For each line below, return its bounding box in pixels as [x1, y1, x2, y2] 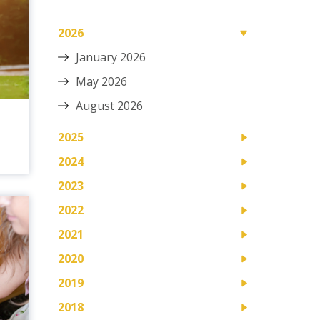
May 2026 [76, 73, 127, 89]
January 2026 [76, 49, 146, 65]
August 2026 [76, 97, 143, 114]
